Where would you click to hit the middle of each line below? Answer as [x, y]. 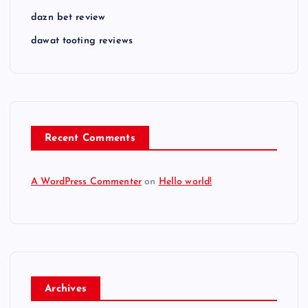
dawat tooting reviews [82, 41]
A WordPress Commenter [87, 182]
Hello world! [185, 182]
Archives [66, 289]
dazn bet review [68, 18]
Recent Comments [90, 139]
